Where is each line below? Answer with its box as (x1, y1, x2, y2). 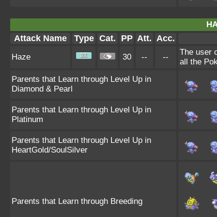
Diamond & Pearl (12, 84, 73, 93)
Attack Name (14, 33, 67, 43)
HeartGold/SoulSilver (12, 145, 88, 155)
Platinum (12, 115, 43, 124)
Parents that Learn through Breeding (12, 197, 142, 206)
